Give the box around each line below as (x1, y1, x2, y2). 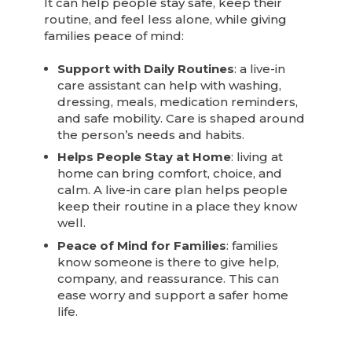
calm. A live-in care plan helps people (57, 182, 288, 198)
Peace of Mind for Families (57, 237, 227, 253)
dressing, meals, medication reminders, (57, 93, 299, 109)
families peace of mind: (44, 27, 185, 43)
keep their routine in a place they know (57, 199, 298, 214)
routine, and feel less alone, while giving (44, 11, 288, 27)
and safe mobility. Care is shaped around (57, 110, 306, 126)
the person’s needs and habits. (57, 126, 245, 142)
